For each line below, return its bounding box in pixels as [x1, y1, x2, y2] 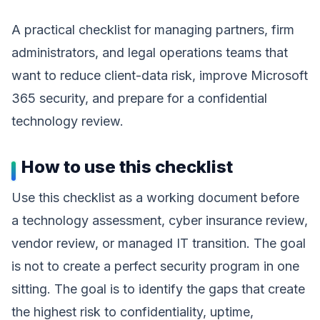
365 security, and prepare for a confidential [11, 91, 267, 106]
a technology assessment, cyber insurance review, [11, 213, 308, 228]
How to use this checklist [21, 156, 233, 177]
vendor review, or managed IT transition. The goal [11, 236, 306, 251]
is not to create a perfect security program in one [11, 259, 299, 274]
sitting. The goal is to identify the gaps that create [11, 281, 305, 296]
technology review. [11, 114, 124, 129]
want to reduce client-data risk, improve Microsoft [11, 68, 308, 83]
